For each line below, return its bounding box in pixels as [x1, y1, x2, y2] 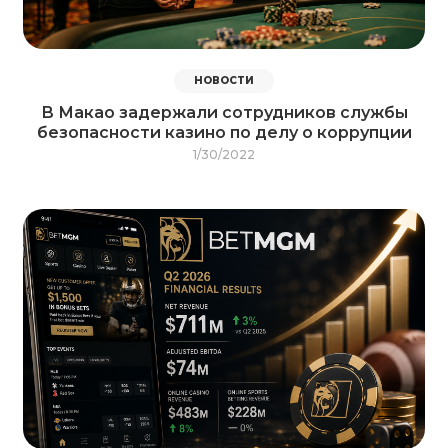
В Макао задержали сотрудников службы [40, 103, 408, 123]
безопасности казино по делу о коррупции [36, 123, 412, 143]
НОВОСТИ [194, 74, 254, 88]
